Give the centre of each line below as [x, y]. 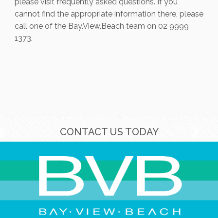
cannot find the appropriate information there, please [109, 14]
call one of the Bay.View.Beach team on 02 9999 [102, 26]
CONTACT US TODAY [109, 132]
